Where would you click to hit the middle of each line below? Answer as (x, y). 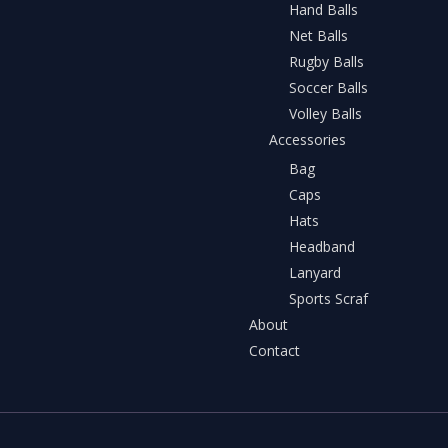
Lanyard (315, 273)
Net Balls (318, 35)
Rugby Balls (326, 61)
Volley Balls (325, 113)
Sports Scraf (328, 299)
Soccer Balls (328, 87)
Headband (322, 247)
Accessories (307, 139)
